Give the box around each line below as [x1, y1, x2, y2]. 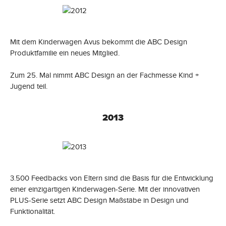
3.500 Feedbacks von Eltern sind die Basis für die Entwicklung [10, 173, 213, 183]
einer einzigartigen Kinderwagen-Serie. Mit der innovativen [10, 184, 200, 194]
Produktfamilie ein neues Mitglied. [10, 47, 120, 58]
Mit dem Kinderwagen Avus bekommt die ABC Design [10, 36, 187, 47]
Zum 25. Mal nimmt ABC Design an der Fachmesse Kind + [10, 70, 199, 80]
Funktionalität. [10, 206, 55, 216]
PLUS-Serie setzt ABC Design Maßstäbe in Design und [10, 195, 189, 205]
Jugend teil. [10, 81, 47, 91]
